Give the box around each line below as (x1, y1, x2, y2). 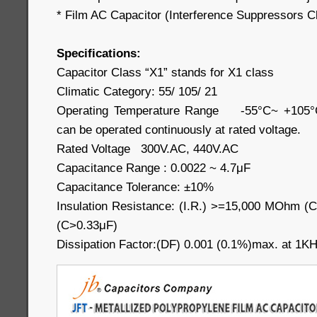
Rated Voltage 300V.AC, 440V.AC (57, 142, 238, 156)
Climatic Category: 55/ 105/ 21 (57, 84, 217, 98)
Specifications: (57, 46, 141, 60)
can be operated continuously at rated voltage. (57, 122, 301, 137)
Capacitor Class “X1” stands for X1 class (57, 65, 274, 79)
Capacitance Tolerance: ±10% (57, 180, 214, 194)
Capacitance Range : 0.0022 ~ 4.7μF (57, 161, 250, 175)
